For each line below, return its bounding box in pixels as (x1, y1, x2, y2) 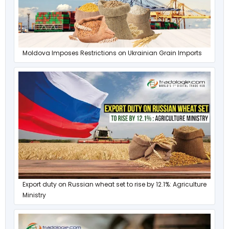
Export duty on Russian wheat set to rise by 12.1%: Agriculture (22, 180, 207, 189)
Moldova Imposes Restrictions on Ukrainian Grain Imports (22, 48, 202, 57)
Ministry (22, 191, 46, 200)
